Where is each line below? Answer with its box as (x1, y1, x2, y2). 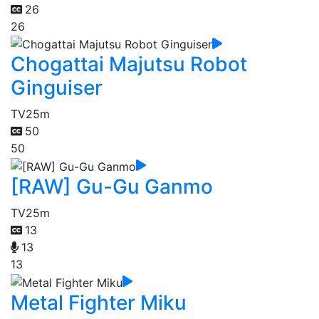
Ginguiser (11, 75, 103, 100)
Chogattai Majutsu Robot (11, 52, 247, 77)
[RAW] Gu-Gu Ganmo (11, 174, 213, 199)
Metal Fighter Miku (11, 290, 187, 315)
